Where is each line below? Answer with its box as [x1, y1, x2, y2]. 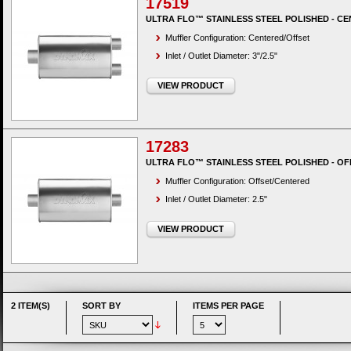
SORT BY [82, 301, 121, 310]
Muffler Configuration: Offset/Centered [165, 176, 309, 186]
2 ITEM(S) [11, 301, 50, 310]
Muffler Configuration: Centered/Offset [165, 33, 309, 42]
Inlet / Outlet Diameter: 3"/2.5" [165, 51, 277, 60]
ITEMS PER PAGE [193, 301, 264, 310]
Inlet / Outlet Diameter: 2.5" [165, 194, 267, 204]
